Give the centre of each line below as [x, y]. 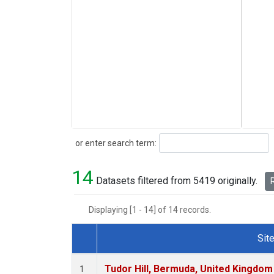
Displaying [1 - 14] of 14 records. [154, 210]
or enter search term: [114, 143]
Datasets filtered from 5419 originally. [177, 181]
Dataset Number [119, 253]
